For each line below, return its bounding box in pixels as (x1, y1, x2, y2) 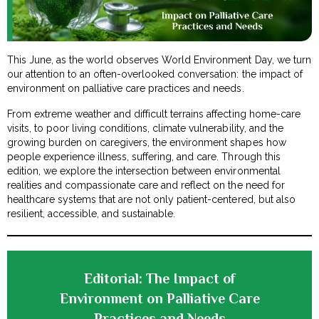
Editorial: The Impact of (83, 271, 236, 287)
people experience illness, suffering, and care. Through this (7, 151, 281, 163)
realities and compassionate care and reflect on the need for (7, 179, 285, 192)
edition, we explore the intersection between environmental (7, 165, 281, 177)
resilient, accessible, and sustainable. (7, 208, 176, 220)
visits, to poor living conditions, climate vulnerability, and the (7, 122, 283, 135)
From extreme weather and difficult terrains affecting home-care (7, 108, 300, 120)
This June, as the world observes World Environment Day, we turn (7, 54, 311, 66)
